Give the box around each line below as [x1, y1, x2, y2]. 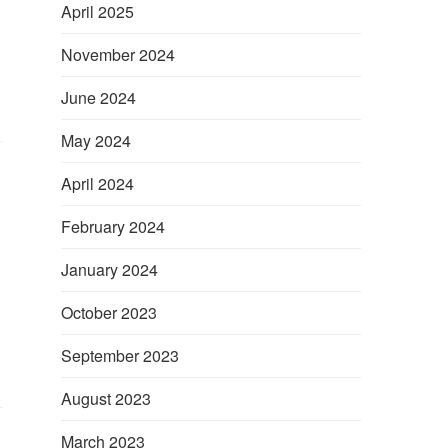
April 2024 [61, 171, 134, 195]
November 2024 [61, 42, 175, 66]
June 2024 [61, 85, 136, 109]
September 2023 [61, 343, 179, 367]
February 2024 [61, 214, 165, 238]
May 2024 [61, 128, 131, 152]
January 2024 [61, 257, 158, 281]
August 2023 [61, 386, 151, 410]
